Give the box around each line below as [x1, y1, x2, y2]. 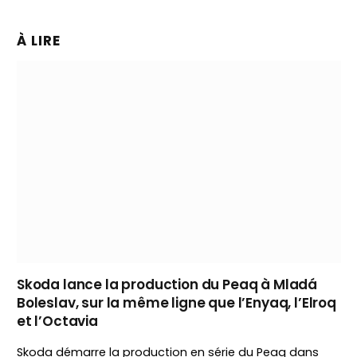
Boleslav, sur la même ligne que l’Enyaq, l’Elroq [17, 293, 336, 313]
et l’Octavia [17, 312, 98, 331]
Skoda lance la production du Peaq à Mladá [17, 275, 318, 295]
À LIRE [17, 31, 61, 51]
